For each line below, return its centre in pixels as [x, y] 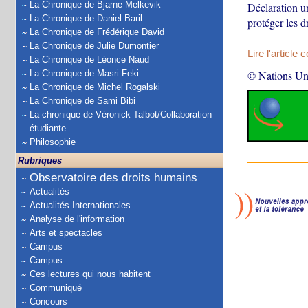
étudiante [48, 128]
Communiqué [56, 288]
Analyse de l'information [77, 219]
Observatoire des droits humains [113, 178]
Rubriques [40, 161]
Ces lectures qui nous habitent [90, 274]
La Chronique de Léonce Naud [89, 59]
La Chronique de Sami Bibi [82, 101]
